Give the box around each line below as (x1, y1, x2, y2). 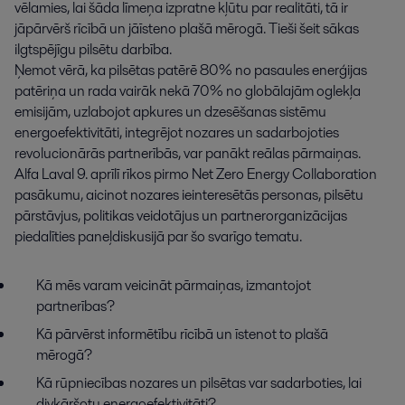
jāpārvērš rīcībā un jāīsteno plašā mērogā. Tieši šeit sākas (14, 18, 359, 40)
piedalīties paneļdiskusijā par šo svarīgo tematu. (14, 226, 302, 248)
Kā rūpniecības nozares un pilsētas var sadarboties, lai (36, 372, 362, 394)
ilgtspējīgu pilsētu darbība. (14, 39, 172, 61)
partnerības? (36, 296, 115, 317)
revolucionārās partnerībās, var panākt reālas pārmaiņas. (14, 143, 361, 165)
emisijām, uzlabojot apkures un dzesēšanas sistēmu (14, 101, 326, 123)
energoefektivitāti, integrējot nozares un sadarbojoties (14, 122, 339, 144)
